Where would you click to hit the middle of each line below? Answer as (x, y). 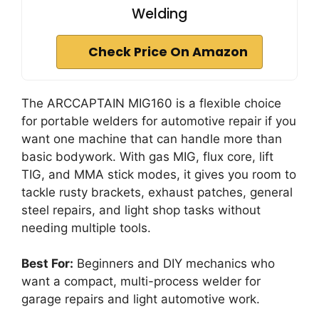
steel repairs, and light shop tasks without (141, 210)
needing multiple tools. (86, 228)
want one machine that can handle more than (152, 138)
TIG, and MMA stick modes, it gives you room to (159, 174)
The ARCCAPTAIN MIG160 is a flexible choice (151, 103)
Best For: (47, 264)
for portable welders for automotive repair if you (159, 121)
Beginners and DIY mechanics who (174, 264)
